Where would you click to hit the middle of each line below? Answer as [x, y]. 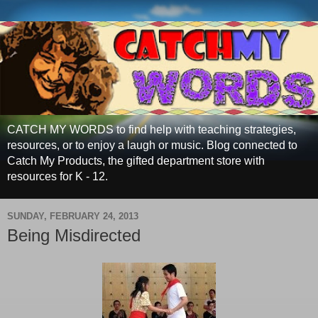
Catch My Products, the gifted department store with [136, 161]
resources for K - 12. [57, 177]
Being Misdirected [74, 236]
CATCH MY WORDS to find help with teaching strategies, [152, 130]
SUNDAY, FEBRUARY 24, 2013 [73, 216]
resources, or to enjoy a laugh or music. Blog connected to [152, 146]
